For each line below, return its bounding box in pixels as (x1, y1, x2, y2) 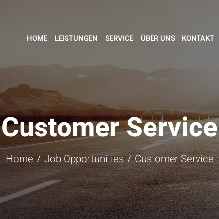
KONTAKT (182, 33, 215, 44)
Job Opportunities (44, 152, 124, 167)
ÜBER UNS (140, 33, 175, 44)
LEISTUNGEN (54, 33, 98, 44)
